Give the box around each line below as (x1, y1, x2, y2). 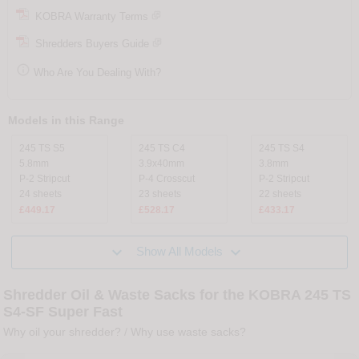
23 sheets (139, 188, 182, 200)
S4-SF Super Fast (3, 303, 123, 320)
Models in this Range (8, 114, 124, 127)
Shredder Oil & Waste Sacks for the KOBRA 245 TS (3, 286, 352, 303)
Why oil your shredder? (3, 325, 122, 338)
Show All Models (132, 244, 226, 258)
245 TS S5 (19, 143, 66, 155)
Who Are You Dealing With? (30, 67, 161, 79)
